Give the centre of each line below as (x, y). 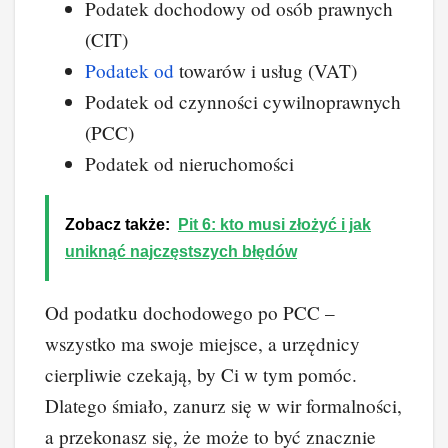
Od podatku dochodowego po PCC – (190, 312)
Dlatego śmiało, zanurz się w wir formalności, (223, 405)
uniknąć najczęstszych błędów (181, 251)
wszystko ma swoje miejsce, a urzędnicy (202, 343)
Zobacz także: (117, 224)
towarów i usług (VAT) (265, 70)
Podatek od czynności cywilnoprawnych (243, 101)
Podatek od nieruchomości (189, 163)
